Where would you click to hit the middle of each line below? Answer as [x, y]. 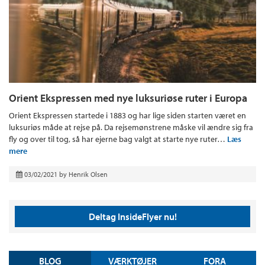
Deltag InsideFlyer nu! [132, 216]
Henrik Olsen [88, 174]
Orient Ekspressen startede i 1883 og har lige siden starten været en [127, 115]
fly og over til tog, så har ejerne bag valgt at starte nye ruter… [118, 139]
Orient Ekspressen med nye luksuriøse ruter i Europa [128, 98]
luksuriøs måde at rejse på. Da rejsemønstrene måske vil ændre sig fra [131, 127]
